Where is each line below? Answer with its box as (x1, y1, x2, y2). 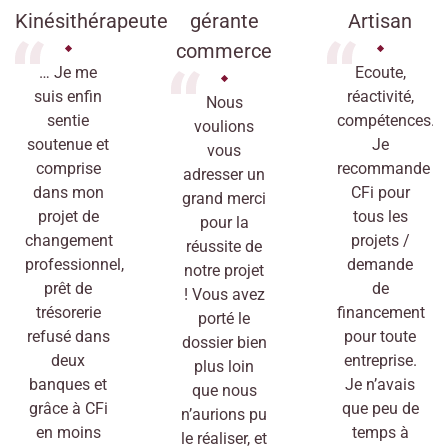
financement (337, 302, 425, 322)
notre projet (184, 260, 264, 280)
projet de (37, 206, 99, 226)
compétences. (337, 110, 435, 130)
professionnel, (25, 254, 124, 274)
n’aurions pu (181, 404, 267, 424)
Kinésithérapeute (15, 8, 168, 33)
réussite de (186, 236, 262, 256)
